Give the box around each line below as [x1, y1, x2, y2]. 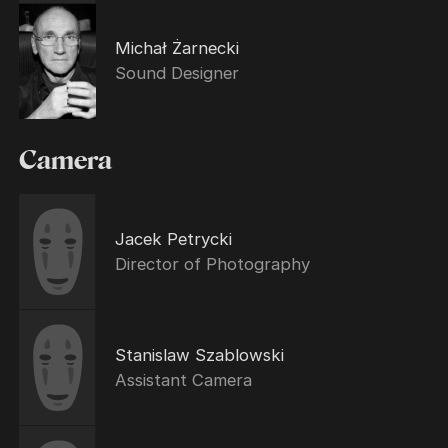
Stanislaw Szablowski [114, 344, 284, 365]
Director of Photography [114, 253, 310, 274]
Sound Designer [114, 63, 239, 84]
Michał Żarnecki [114, 38, 239, 59]
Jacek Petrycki [114, 228, 232, 249]
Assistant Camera [114, 369, 252, 390]
